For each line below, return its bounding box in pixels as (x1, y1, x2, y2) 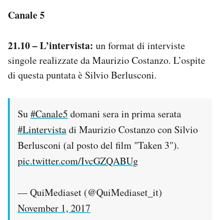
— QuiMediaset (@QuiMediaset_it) (18, 185, 162, 199)
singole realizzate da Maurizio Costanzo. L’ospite (8, 53, 205, 67)
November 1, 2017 (18, 201, 90, 215)
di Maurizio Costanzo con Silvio (66, 122, 198, 136)
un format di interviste (93, 38, 185, 52)
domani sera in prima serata (68, 107, 181, 120)
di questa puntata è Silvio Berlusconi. (8, 68, 157, 82)
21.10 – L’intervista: (8, 38, 93, 53)
